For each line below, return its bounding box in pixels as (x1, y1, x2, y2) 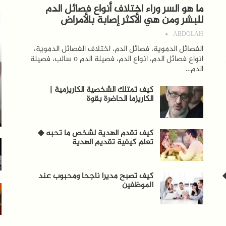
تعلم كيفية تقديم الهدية (72, 135, 153, 149)
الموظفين (122, 179, 153, 193)
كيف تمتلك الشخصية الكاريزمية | (49, 83, 153, 97)
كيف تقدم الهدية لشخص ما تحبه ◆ (37, 126, 153, 140)
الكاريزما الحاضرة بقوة (86, 92, 153, 106)
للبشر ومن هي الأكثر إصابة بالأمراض (60, 11, 203, 30)
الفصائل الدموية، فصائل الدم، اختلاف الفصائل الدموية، (33, 42, 203, 56)
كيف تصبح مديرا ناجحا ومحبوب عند (38, 169, 153, 184)
